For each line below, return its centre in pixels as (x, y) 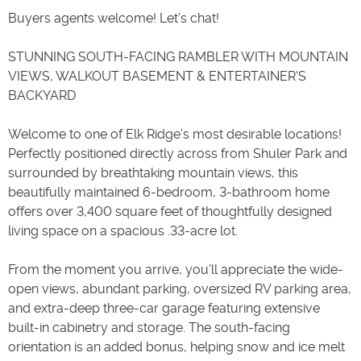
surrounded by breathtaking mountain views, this (153, 172)
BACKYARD (42, 95)
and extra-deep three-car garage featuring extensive (164, 308)
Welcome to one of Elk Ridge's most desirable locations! (175, 134)
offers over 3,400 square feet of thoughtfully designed (170, 211)
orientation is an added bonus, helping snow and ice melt (176, 346)
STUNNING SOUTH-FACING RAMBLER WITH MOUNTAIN (178, 56)
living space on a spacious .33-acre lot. (123, 230)
